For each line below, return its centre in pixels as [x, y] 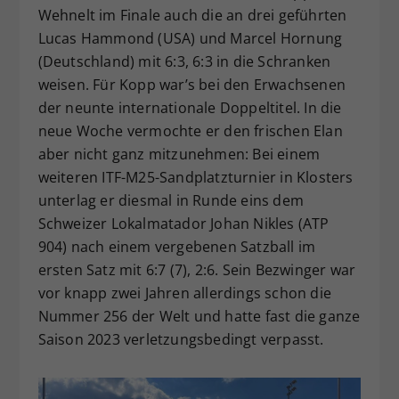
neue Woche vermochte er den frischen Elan [190, 130]
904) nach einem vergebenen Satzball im [177, 246]
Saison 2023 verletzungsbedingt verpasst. [181, 339]
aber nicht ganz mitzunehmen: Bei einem [179, 154]
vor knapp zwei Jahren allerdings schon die [184, 293]
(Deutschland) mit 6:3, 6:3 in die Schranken [184, 61]
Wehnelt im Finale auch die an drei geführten [192, 15]
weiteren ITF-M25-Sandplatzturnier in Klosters [195, 177]
